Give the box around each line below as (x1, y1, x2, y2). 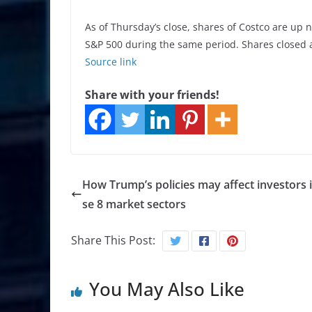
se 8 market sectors (82, 196, 186, 212)
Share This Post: (71, 233, 155, 249)
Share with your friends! (85, 87, 219, 103)
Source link (85, 55, 136, 69)
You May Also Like (89, 276, 244, 302)
